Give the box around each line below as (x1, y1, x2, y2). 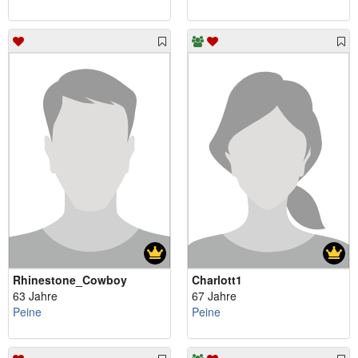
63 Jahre (13, 287, 58, 304)
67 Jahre (192, 287, 237, 304)
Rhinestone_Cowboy (13, 271, 127, 288)
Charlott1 (192, 271, 242, 288)
